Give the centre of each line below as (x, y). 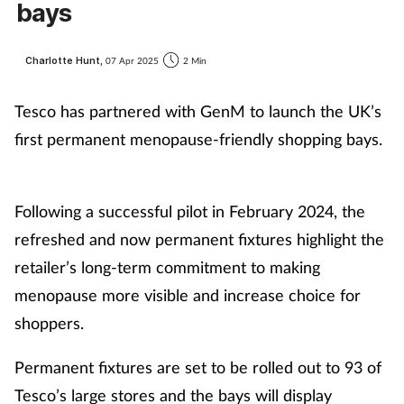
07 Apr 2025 (132, 60)
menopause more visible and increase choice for (188, 295)
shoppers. (49, 323)
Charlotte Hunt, (65, 60)
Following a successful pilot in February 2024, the (190, 211)
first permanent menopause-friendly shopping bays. (198, 139)
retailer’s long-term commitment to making (167, 267)
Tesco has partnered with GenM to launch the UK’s (198, 111)
